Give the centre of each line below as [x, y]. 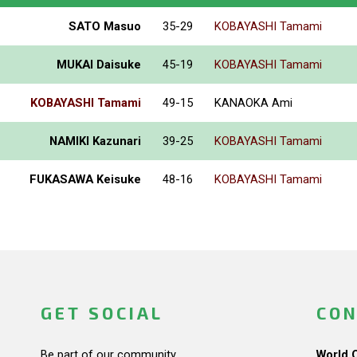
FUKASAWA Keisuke [85, 179]
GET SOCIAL [102, 312]
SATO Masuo [105, 26]
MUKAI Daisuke [99, 64]
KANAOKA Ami [253, 102]
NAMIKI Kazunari [95, 141]
